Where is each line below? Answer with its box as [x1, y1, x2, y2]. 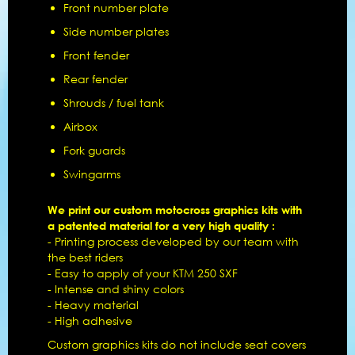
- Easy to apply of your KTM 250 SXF [48, 266, 238, 280]
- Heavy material [48, 298, 139, 311]
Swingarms [63, 167, 120, 181]
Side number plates [63, 25, 169, 38]
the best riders [48, 250, 123, 264]
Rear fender [63, 72, 128, 86]
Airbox [63, 120, 97, 133]
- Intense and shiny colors [48, 282, 184, 296]
